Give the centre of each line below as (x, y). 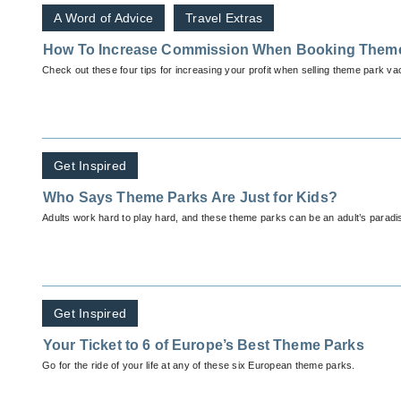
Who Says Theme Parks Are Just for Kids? (190, 198)
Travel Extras (224, 18)
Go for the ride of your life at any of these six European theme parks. (199, 366)
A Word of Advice (103, 18)
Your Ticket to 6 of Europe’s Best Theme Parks (204, 346)
